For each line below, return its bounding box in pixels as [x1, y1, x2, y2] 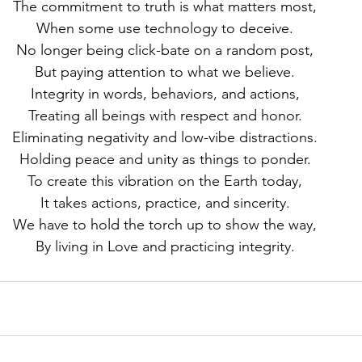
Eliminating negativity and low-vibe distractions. [12, 128, 318, 146]
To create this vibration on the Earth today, [27, 172, 302, 190]
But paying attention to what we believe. [35, 63, 295, 81]
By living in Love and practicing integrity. [35, 238, 295, 255]
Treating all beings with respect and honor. [27, 107, 302, 124]
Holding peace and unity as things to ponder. [19, 150, 311, 168]
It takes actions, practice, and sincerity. [40, 194, 290, 212]
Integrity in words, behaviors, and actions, [30, 85, 300, 103]
